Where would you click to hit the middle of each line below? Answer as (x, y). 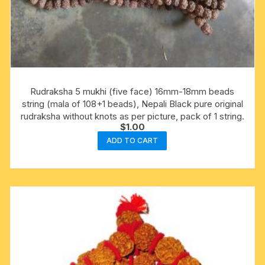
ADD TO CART (132, 140)
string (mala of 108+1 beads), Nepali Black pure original (132, 104)
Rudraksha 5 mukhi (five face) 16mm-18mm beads (132, 91)
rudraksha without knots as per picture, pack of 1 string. (132, 116)
